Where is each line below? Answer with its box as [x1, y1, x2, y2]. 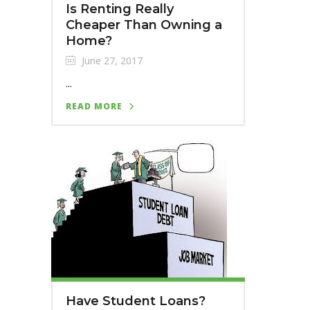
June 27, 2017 [79, 53, 143, 67]
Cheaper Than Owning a [66, 17, 222, 33]
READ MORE [66, 100, 122, 112]
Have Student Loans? [66, 293, 206, 309]
